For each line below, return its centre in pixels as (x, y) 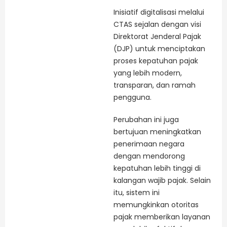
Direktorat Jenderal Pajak (157, 36)
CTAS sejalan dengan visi (157, 24)
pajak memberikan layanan (162, 217)
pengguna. (133, 97)
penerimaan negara (149, 144)
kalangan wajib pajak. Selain (162, 180)
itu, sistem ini (137, 192)
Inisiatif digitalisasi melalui (159, 12)
